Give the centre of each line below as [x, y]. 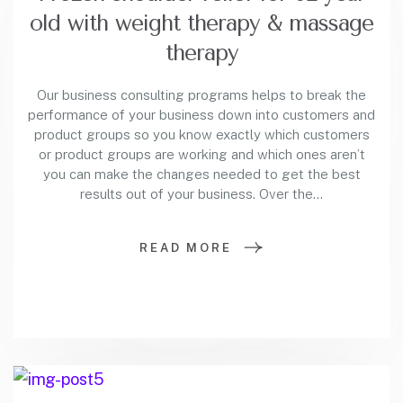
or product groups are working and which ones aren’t [201, 154]
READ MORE [186, 247]
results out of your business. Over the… [201, 193]
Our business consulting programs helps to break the [201, 94]
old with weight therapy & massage [201, 22]
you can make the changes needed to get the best [201, 174]
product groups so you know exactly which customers [201, 134]
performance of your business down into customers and [201, 114]
